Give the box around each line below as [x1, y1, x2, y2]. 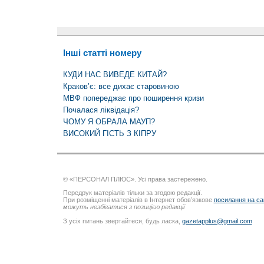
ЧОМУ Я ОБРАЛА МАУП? [62, 117, 155, 127]
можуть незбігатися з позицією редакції [62, 203, 184, 211]
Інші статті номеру [62, 47, 141, 58]
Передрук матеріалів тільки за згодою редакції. [62, 189, 202, 197]
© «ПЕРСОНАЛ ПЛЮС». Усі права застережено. [62, 176, 207, 183]
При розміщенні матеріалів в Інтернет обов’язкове [62, 196, 214, 204]
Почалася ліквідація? [62, 105, 139, 115]
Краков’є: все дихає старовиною [62, 82, 179, 91]
